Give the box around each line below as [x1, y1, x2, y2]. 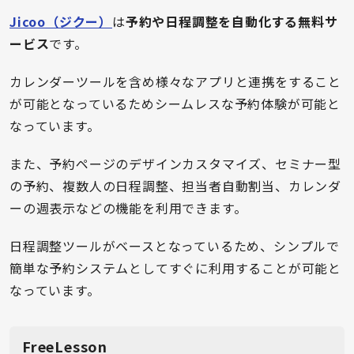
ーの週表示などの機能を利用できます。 [9, 198, 247, 217]
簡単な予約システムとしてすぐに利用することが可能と [9, 258, 341, 277]
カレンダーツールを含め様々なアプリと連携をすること [9, 71, 341, 91]
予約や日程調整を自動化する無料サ [125, 11, 338, 31]
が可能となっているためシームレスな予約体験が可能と [9, 93, 341, 113]
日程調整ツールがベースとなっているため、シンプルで [9, 235, 340, 255]
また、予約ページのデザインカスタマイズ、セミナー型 [9, 153, 341, 173]
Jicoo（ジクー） [9, 11, 112, 31]
